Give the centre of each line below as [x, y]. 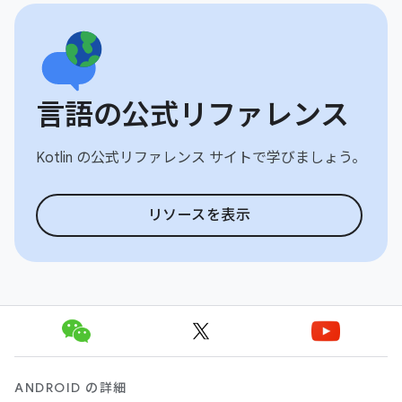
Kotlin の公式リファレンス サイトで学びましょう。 [201, 157]
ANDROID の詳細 [71, 388]
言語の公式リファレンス [192, 114]
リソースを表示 [199, 215]
